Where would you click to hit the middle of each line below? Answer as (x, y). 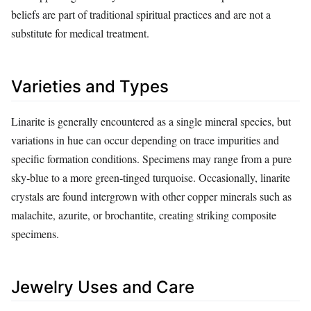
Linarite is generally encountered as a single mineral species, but (151, 121)
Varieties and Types (90, 87)
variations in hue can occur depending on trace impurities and (145, 140)
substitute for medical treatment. (80, 33)
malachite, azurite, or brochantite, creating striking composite (144, 215)
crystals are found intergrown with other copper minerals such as (151, 196)
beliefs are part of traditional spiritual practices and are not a (141, 15)
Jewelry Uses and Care (103, 287)
